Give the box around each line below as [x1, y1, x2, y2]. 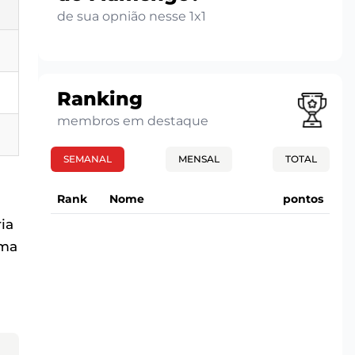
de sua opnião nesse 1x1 [57, 8, 206, 24]
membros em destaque [57, 113, 208, 128]
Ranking [57, 86, 143, 110]
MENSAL [177, 152, 219, 165]
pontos [283, 191, 323, 206]
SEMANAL [63, 152, 112, 165]
